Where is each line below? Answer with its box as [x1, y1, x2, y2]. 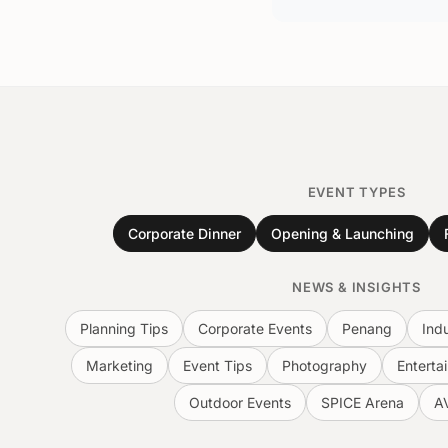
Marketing [85, 357, 153, 374]
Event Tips [182, 357, 252, 374]
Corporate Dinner [128, 225, 241, 242]
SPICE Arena [321, 394, 404, 411]
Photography [281, 357, 367, 374]
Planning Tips [80, 320, 168, 337]
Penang [342, 320, 392, 337]
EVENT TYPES [307, 184, 406, 200]
